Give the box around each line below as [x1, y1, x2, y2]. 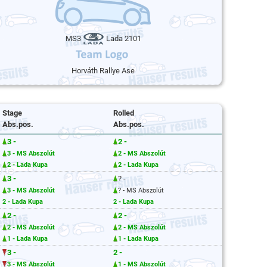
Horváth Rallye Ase [72, 66, 135, 75]
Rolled [113, 108, 134, 117]
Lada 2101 [104, 33, 141, 43]
